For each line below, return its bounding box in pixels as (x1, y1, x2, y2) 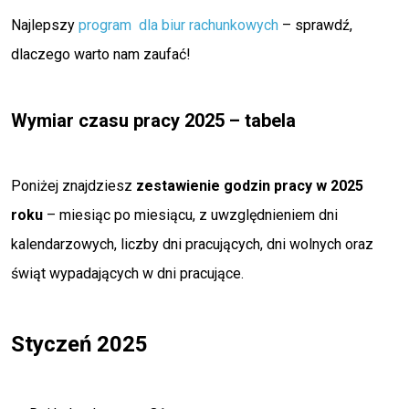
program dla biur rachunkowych (79, 16, 278, 34)
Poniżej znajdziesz (11, 177, 136, 194)
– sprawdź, (278, 16, 352, 34)
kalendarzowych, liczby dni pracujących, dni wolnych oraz (11, 236, 373, 253)
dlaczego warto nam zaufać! (11, 46, 191, 63)
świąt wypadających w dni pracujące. (11, 265, 247, 282)
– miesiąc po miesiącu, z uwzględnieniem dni (47, 206, 338, 224)
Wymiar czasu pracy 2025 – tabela (11, 110, 296, 131)
